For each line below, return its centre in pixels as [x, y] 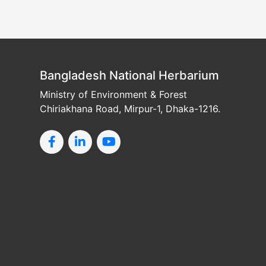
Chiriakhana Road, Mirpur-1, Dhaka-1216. [130, 109]
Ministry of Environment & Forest [113, 94]
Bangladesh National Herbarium [129, 75]
